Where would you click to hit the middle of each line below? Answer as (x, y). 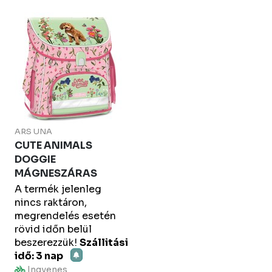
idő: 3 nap (39, 256)
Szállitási (104, 243)
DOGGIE (35, 159)
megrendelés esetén (65, 216)
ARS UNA (33, 131)
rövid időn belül (53, 229)
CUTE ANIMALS (53, 145)
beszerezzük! (46, 243)
